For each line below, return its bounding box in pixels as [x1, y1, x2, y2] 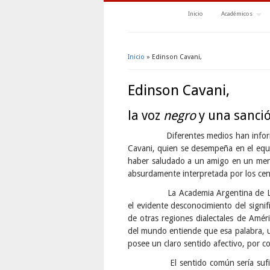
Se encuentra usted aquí [128, 59, 268, 75]
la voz [128, 108, 163, 124]
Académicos [221, 10, 253, 17]
